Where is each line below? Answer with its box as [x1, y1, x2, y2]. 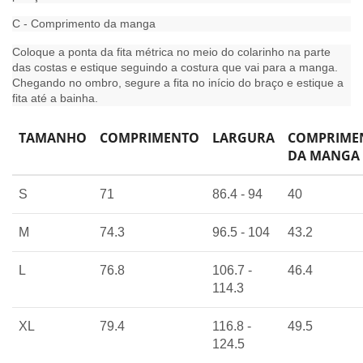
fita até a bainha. [12, 91, 101, 105]
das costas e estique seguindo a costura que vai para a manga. [12, 60, 338, 74]
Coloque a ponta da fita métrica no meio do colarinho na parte [12, 45, 331, 58]
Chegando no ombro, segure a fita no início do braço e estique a [12, 75, 344, 89]
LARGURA [212, 128, 275, 147]
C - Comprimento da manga [12, 16, 159, 30]
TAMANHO [19, 128, 87, 147]
